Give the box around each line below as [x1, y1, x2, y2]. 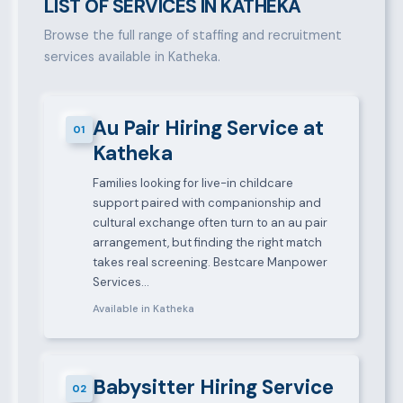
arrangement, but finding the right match [92, 235, 322, 251]
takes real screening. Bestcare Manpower [92, 255, 327, 271]
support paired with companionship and [92, 195, 321, 211]
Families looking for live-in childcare [92, 175, 293, 192]
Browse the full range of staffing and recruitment [43, 27, 342, 44]
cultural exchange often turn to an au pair [92, 215, 327, 231]
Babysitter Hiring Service [92, 374, 334, 401]
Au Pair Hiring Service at [92, 115, 324, 142]
